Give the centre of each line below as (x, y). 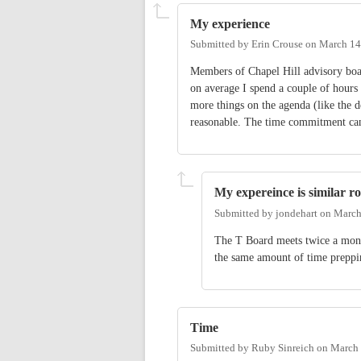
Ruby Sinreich (283, 349)
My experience (230, 24)
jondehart (297, 213)
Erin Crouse (277, 45)
